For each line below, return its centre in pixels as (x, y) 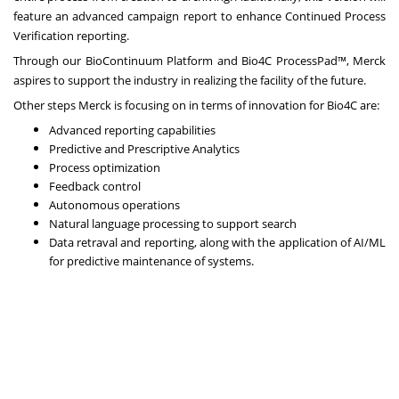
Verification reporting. (71, 35)
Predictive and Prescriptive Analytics (144, 148)
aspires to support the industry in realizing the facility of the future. (191, 80)
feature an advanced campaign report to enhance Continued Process (199, 16)
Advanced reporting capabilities (132, 130)
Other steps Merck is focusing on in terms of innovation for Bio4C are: (196, 105)
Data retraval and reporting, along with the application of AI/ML (217, 242)
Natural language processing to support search (173, 223)
